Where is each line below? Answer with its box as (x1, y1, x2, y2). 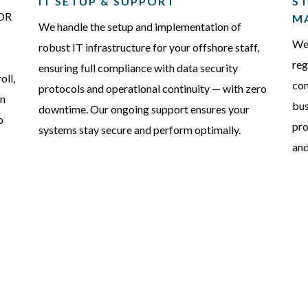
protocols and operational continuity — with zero (38, 81, 267, 95)
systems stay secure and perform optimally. (38, 122, 241, 136)
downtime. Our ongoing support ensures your (38, 102, 250, 115)
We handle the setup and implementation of (38, 19, 241, 33)
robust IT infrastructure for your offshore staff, (38, 40, 259, 54)
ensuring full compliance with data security (38, 60, 238, 74)
